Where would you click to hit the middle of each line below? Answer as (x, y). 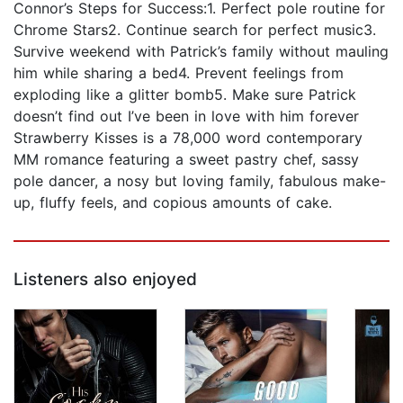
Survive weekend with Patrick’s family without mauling (201, 52)
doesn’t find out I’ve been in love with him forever (186, 116)
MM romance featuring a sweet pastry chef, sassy (186, 160)
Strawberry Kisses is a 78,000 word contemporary (188, 138)
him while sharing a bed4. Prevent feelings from (179, 73)
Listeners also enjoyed (105, 280)
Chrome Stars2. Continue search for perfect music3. (195, 30)
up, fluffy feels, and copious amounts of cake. (173, 203)
